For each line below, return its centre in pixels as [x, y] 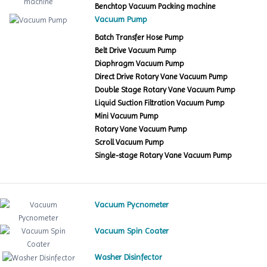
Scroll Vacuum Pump [130, 142]
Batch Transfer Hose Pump [139, 38]
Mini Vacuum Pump [127, 116]
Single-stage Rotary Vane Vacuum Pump [164, 156]
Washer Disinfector [129, 257]
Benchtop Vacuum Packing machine [156, 7]
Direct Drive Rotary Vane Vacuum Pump [162, 77]
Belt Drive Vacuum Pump [136, 51]
